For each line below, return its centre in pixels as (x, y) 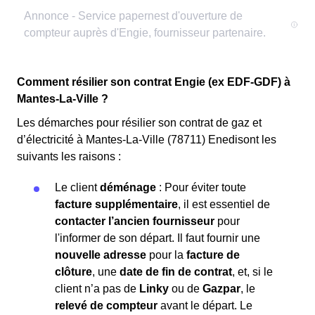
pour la (166, 255)
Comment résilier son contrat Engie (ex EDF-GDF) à (154, 82)
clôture (73, 272)
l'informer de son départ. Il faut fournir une (157, 238)
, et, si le (252, 272)
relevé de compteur (106, 306)
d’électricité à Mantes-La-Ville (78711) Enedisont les (147, 140)
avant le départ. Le (205, 306)
